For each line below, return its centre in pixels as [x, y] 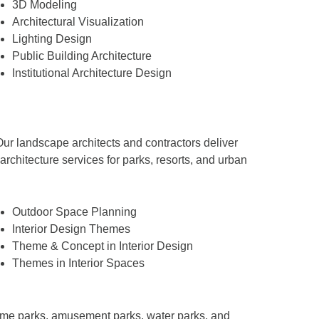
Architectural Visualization [78, 22]
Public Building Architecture [82, 56]
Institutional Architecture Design [91, 73]
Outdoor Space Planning [74, 211]
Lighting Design [52, 39]
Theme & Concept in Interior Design [102, 246]
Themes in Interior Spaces [78, 263]
